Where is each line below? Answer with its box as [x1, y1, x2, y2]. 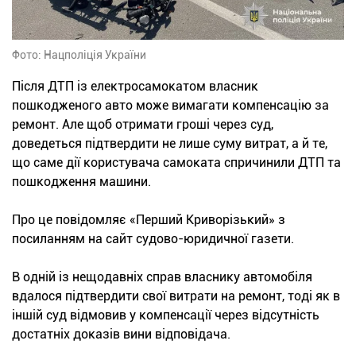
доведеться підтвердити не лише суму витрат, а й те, [12, 135, 327, 151]
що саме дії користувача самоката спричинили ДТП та [12, 154, 341, 170]
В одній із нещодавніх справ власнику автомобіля [12, 269, 312, 284]
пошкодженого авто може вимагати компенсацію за [12, 97, 329, 113]
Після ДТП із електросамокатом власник [12, 78, 258, 94]
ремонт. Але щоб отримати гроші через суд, [12, 116, 273, 132]
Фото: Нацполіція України [12, 48, 146, 61]
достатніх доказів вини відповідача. [12, 326, 230, 342]
